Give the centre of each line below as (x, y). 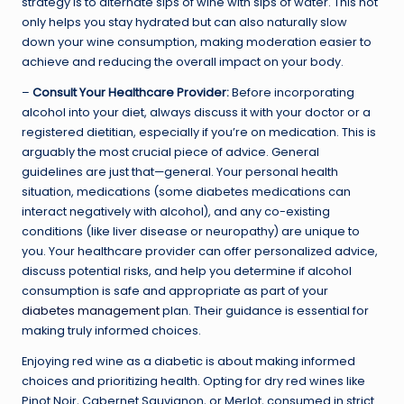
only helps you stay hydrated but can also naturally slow (184, 22)
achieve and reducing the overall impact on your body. (183, 61)
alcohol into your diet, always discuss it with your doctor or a (196, 112)
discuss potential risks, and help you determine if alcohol (187, 271)
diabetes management (91, 310)
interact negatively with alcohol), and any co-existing (176, 211)
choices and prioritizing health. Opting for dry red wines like (193, 381)
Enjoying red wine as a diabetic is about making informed (188, 361)
